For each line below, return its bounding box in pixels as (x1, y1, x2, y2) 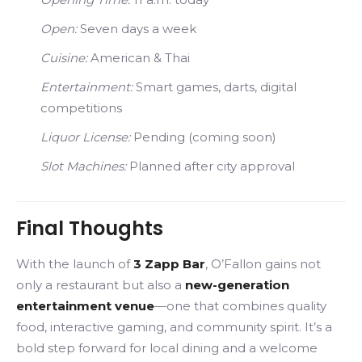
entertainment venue (16, 298, 154, 314)
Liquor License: (40, 128, 130, 145)
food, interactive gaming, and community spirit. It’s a (16, 319, 332, 335)
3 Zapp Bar (133, 256, 205, 271)
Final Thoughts (16, 215, 163, 242)
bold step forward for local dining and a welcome (16, 340, 318, 356)
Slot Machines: (40, 158, 126, 174)
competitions (40, 99, 122, 116)
